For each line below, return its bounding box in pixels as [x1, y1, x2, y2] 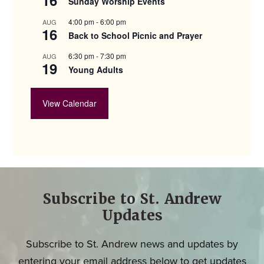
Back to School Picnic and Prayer [68, 29, 203, 41]
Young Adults [68, 63, 124, 75]
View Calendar [42, 97, 97, 109]
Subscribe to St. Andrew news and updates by [26, 236, 238, 252]
